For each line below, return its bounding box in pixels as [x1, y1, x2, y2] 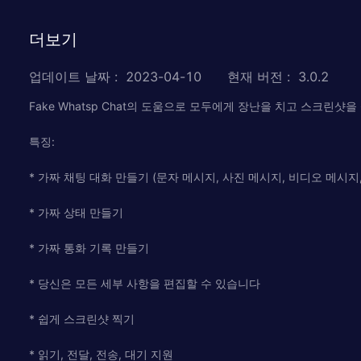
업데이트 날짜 [29, 68, 110, 85]
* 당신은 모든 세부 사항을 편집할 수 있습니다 [29, 276, 260, 290]
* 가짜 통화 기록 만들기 [29, 240, 149, 255]
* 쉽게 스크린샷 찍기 [29, 311, 135, 326]
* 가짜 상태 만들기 [29, 205, 123, 219]
